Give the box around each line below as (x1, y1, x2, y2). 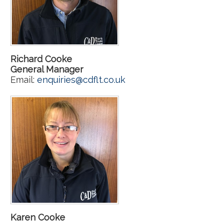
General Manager (10, 64, 83, 74)
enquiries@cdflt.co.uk (37, 74, 125, 85)
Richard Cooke (10, 54, 72, 64)
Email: (10, 74, 37, 85)
